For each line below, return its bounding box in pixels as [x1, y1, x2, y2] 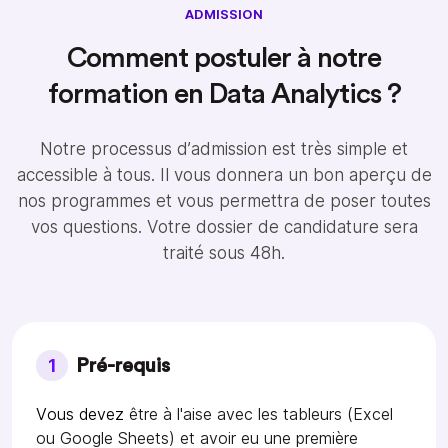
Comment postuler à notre [67, 44, 381, 73]
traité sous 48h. [163, 243, 285, 264]
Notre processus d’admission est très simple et [40, 139, 408, 160]
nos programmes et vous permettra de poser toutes [17, 191, 431, 212]
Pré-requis [76, 356, 171, 377]
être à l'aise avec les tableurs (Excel [129, 404, 393, 425]
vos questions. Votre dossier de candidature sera [30, 217, 418, 238]
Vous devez [36, 404, 129, 425]
